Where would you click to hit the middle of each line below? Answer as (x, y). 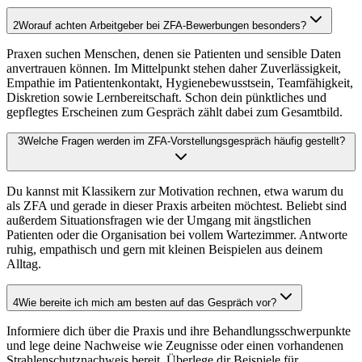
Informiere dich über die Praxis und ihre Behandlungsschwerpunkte (179, 331)
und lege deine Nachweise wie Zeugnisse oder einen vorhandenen (175, 346)
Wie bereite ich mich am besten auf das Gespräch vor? (147, 303)
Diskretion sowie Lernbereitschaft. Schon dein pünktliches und (166, 98)
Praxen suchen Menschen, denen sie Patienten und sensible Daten (174, 54)
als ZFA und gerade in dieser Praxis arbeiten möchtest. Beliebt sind (177, 206)
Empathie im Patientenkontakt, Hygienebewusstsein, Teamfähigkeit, (180, 83)
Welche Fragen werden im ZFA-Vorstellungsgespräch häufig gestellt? (184, 141)
